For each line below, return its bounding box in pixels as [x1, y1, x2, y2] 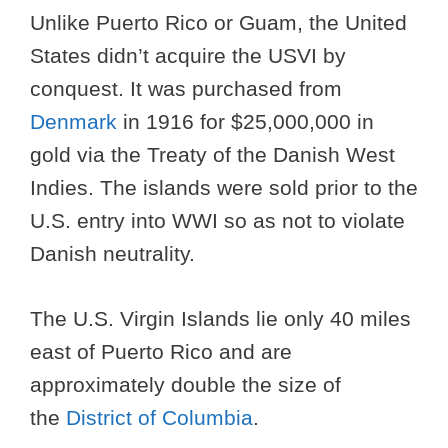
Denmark [30, 110, 117, 134]
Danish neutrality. [30, 242, 195, 266]
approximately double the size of [30, 372, 341, 396]
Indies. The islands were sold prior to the [30, 176, 418, 200]
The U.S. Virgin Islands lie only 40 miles [30, 306, 411, 330]
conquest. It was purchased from [30, 77, 342, 101]
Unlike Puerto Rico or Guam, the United [30, 11, 407, 35]
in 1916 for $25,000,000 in [117, 110, 374, 134]
